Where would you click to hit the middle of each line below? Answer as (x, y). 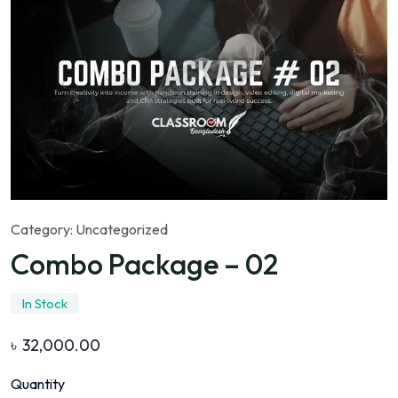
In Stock (44, 304)
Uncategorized (122, 230)
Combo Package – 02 (144, 264)
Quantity (38, 384)
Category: (43, 230)
